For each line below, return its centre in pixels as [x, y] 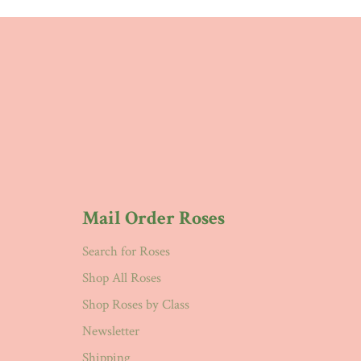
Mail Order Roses [154, 218]
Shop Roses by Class [136, 304]
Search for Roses [126, 251]
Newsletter [111, 331]
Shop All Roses [122, 278]
